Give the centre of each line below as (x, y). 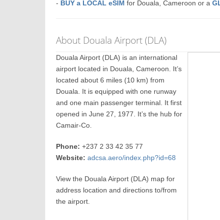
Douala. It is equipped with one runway (116, 91)
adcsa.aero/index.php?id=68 (132, 158)
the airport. (73, 201)
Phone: (68, 146)
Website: (71, 158)
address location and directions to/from (117, 190)
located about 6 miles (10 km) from (110, 80)
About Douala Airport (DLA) (111, 40)
